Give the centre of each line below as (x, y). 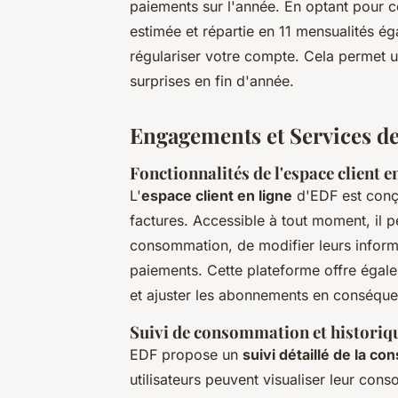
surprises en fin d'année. (212, 80)
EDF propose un (186, 354)
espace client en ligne (217, 195)
